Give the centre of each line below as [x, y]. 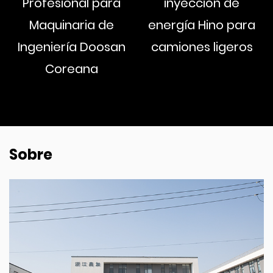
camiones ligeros [202, 47]
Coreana [71, 69]
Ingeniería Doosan [71, 47]
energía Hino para [202, 25]
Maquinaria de [71, 25]
